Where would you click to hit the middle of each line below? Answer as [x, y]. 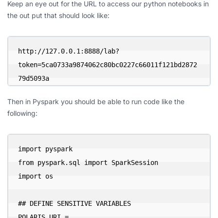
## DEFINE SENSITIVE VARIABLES [74, 203]
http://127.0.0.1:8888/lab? [69, 51]
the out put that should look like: [58, 15]
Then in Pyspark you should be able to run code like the [96, 101]
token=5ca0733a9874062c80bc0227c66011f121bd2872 [108, 65]
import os [36, 176]
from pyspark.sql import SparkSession [88, 163]
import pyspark [45, 149]
